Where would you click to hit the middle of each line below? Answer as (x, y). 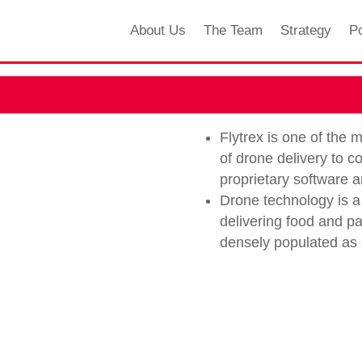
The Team (233, 31)
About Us (158, 31)
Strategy (305, 31)
